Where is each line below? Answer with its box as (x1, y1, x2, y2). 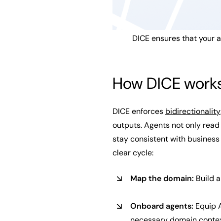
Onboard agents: (130, 200, 193, 211)
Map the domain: (130, 173, 194, 184)
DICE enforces (112, 106, 165, 116)
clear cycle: (112, 147, 153, 158)
